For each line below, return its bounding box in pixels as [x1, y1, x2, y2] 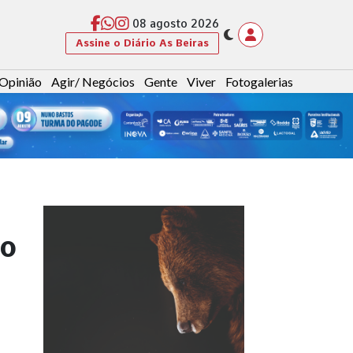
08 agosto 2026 [132, 17, 219, 31]
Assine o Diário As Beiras [76, 36, 209, 49]
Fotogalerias [225, 74, 293, 90]
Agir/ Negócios [51, 74, 135, 90]
